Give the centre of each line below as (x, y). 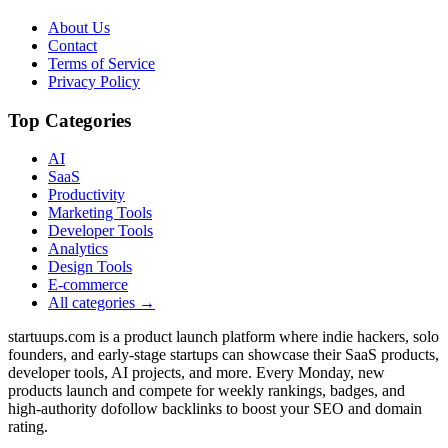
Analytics (78, 249)
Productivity (86, 195)
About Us (79, 27)
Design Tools (90, 267)
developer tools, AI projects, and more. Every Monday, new (196, 373)
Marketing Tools (100, 213)
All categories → (101, 303)
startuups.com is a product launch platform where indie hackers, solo (223, 337)
